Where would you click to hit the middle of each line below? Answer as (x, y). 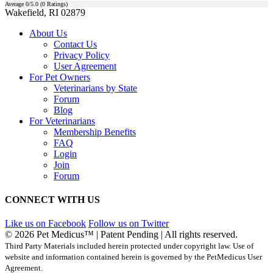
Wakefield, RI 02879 (45, 12)
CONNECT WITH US (52, 199)
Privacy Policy (82, 55)
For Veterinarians (62, 121)
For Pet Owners (60, 77)
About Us (48, 33)
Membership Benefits (95, 132)
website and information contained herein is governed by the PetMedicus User (133, 257)
